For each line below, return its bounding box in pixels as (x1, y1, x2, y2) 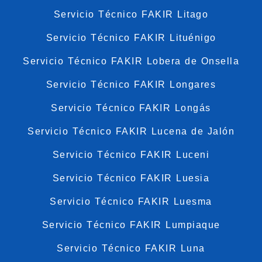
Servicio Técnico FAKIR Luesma (50, 196, 212, 206)
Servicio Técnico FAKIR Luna (57, 243, 205, 253)
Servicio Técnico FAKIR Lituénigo (46, 32, 216, 43)
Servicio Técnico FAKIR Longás (51, 102, 211, 113)
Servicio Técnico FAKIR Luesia (52, 173, 210, 183)
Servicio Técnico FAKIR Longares (46, 79, 216, 89)
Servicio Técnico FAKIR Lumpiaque (42, 219, 220, 230)
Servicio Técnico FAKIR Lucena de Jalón (27, 126, 235, 136)
